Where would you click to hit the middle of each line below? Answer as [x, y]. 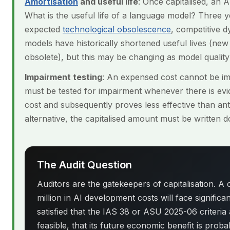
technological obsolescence [117, 29]
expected [44, 29]
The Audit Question [84, 165]
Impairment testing [63, 77]
